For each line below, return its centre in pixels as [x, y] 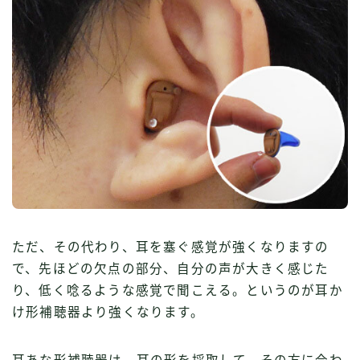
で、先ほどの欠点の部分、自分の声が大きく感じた [171, 268]
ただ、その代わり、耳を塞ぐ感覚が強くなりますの [171, 247]
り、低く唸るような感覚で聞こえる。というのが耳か [178, 290]
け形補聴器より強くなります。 [108, 312]
